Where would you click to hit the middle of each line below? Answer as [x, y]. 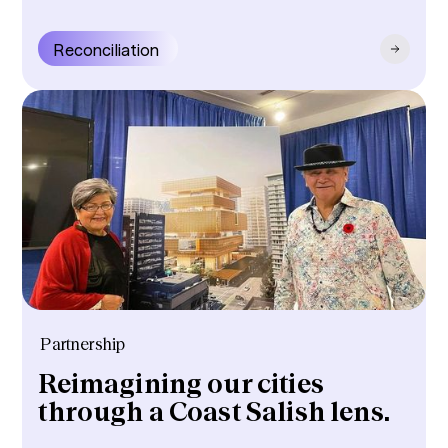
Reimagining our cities [181, 384]
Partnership [83, 343]
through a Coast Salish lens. [214, 412]
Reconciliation [107, 50]
